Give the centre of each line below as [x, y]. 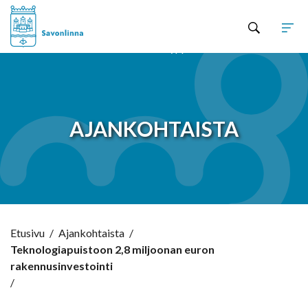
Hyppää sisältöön [202, 47]
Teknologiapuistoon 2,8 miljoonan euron [112, 250]
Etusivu [27, 233]
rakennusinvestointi [62, 266]
